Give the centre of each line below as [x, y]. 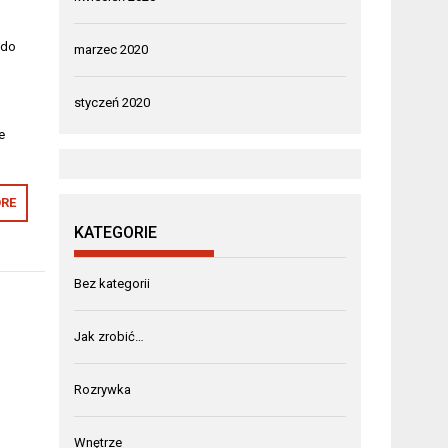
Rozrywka [103, 389]
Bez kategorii [112, 283]
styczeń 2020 [112, 102]
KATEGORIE [116, 232]
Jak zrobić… [109, 336]
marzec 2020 [111, 49]
